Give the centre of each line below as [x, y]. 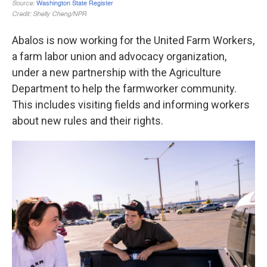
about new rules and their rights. [88, 121]
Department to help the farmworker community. [124, 89]
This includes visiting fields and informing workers [131, 105]
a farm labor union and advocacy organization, [119, 56]
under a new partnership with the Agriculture [117, 72]
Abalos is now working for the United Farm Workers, [133, 40]
